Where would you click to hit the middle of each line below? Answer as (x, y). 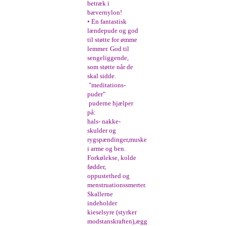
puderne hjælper (110, 103)
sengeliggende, (108, 58)
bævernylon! (105, 13)
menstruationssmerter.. (118, 185)
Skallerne (100, 194)
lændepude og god (113, 31)
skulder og (102, 131)
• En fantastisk (107, 22)
